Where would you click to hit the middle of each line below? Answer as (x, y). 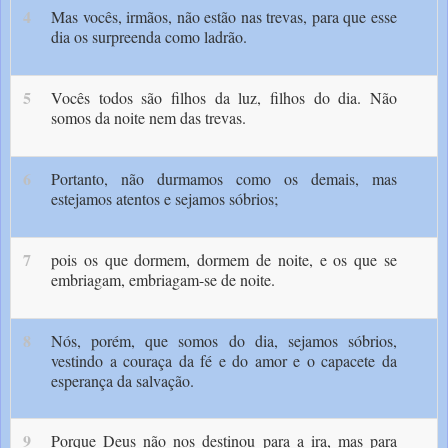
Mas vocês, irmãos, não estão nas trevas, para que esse (224, 17)
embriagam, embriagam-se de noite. (163, 279)
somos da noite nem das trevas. (148, 118)
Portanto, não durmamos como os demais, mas (224, 178)
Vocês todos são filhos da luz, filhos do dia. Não (224, 98)
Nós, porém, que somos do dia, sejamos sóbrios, (224, 340)
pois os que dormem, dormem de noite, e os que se (224, 259)
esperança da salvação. (122, 380)
